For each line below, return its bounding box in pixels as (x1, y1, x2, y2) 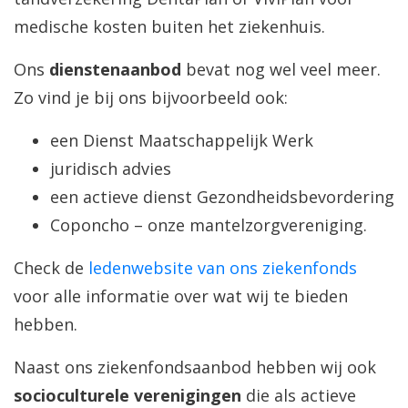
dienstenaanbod (49, 58, 181, 81)
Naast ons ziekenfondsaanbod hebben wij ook (14, 356, 376, 379)
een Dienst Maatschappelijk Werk (50, 129, 313, 152)
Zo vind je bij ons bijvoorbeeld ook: (14, 87, 288, 109)
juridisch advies (50, 158, 171, 180)
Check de (14, 257, 88, 280)
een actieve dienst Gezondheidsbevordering (50, 186, 394, 209)
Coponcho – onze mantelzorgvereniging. (50, 214, 367, 237)
